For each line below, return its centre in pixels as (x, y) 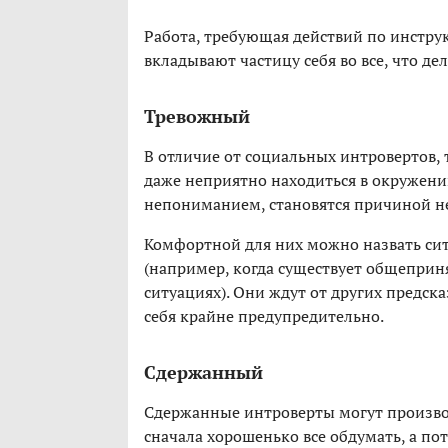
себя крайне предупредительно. (264, 316)
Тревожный (197, 116)
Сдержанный (203, 372)
